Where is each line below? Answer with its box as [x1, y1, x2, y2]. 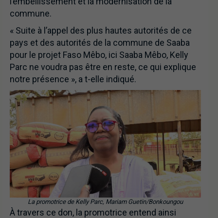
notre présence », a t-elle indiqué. [10, 73, 136, 84]
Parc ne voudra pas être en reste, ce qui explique [10, 61, 196, 72]
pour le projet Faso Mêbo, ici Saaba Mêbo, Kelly [10, 49, 188, 60]
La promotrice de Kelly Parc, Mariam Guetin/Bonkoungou [28, 198, 183, 205]
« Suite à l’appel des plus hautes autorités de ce [10, 25, 192, 36]
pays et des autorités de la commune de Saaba [10, 37, 190, 48]
